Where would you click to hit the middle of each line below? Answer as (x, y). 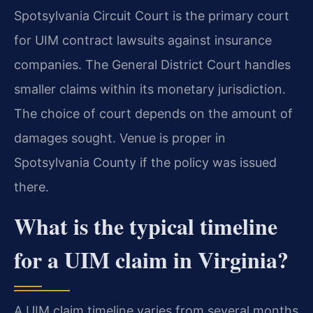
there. (31, 187)
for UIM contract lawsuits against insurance (143, 41)
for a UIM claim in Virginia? (151, 259)
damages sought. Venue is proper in (120, 138)
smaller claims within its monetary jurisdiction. (150, 89)
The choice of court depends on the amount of (153, 114)
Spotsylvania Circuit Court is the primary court (152, 16)
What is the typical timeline (146, 226)
